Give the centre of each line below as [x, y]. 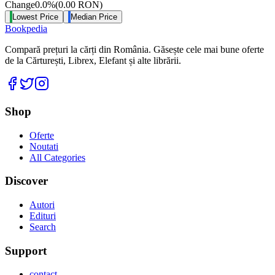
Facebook [38, 81]
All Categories [57, 157]
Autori [42, 205]
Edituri [43, 216]
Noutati [44, 146]
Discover [26, 181]
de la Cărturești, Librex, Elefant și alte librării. [93, 61]
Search [43, 227]
